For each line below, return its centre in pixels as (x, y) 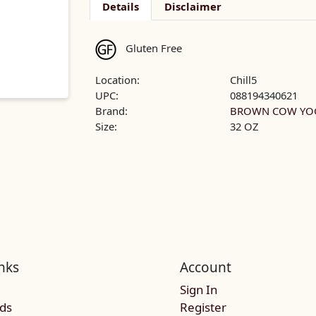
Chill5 (244, 79)
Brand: (112, 110)
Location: (118, 79)
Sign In (198, 290)
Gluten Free (153, 48)
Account (205, 267)
